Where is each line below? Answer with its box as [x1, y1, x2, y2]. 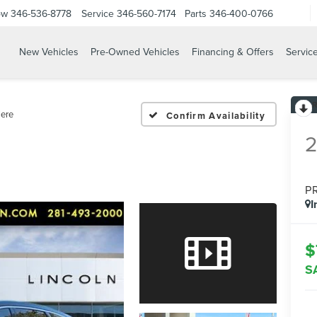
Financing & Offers [191, 45, 274, 59]
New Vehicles [18, 45, 79, 59]
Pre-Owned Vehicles [90, 45, 180, 59]
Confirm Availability [166, 108, 265, 122]
